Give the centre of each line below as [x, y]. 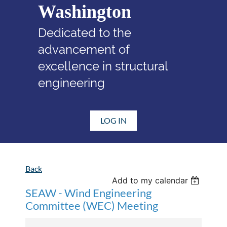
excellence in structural [103, 66]
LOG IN [113, 120]
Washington [85, 11]
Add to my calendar [150, 180]
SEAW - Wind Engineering [88, 193]
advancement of [84, 49]
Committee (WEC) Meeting [92, 205]
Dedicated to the [85, 32]
